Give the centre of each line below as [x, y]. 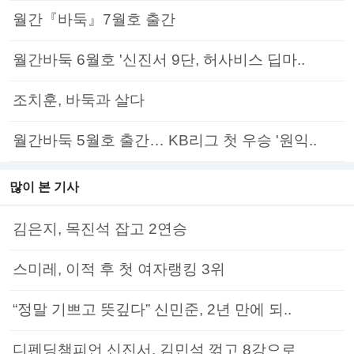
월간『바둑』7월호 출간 [94, 20]
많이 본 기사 [44, 187]
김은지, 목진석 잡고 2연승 [100, 229]
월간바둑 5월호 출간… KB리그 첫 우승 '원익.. [165, 141]
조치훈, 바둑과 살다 [79, 100]
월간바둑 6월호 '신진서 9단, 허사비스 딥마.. [159, 60]
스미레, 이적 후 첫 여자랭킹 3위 [119, 269]
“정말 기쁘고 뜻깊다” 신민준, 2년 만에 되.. [152, 310]
